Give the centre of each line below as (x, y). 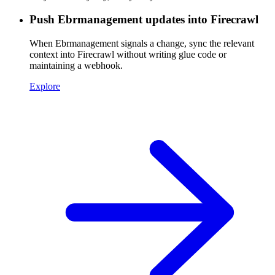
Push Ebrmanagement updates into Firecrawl (144, 20)
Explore (45, 87)
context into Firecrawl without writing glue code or (128, 55)
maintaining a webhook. (76, 66)
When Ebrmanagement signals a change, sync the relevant (142, 44)
